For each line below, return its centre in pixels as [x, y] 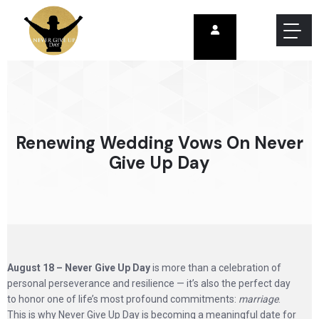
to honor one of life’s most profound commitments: [123, 299]
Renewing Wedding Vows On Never [159, 143]
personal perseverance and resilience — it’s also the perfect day [149, 283]
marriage [258, 299]
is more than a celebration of [216, 268]
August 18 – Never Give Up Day [79, 268]
